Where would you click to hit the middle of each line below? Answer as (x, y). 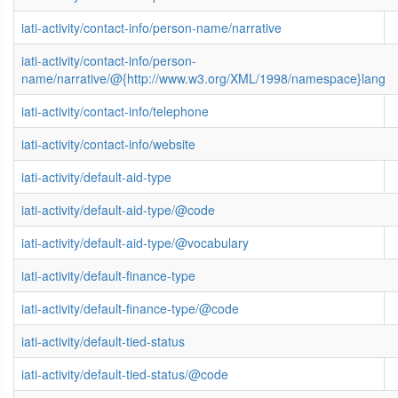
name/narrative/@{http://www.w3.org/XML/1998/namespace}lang (203, 79)
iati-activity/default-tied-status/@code (125, 374)
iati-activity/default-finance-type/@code (130, 309)
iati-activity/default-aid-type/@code (118, 210)
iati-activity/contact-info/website (108, 144)
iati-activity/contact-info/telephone (115, 111)
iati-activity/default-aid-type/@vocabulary (135, 243)
